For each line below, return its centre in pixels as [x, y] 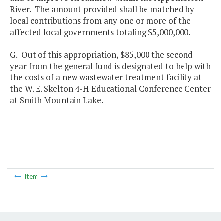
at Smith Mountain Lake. [56, 100]
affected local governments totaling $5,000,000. [100, 32]
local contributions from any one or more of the [100, 21]
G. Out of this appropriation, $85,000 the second [101, 55]
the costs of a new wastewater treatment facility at [106, 77]
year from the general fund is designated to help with [110, 66]
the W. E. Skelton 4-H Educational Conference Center [110, 89]
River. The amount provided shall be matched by [102, 9]
